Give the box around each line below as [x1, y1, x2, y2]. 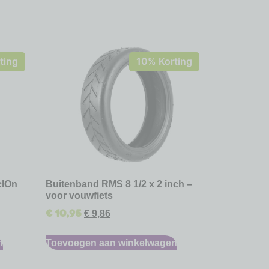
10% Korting [136, 55, 192, 68]
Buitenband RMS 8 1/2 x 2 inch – [46, 178, 192, 189]
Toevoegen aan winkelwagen [46, 237, 177, 248]
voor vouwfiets [46, 189, 113, 201]
